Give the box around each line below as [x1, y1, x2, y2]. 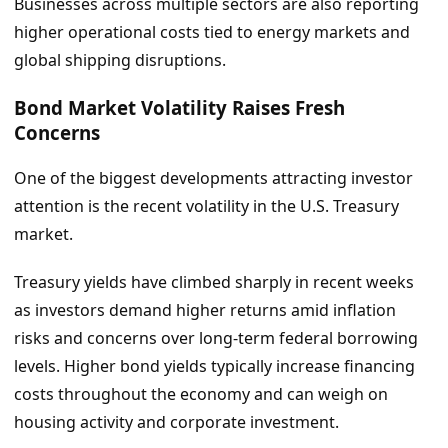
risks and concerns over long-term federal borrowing [14, 327, 418, 350]
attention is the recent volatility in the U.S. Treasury [14, 194, 399, 217]
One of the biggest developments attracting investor [14, 166, 413, 189]
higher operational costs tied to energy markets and [14, 21, 410, 44]
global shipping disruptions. [14, 49, 226, 72]
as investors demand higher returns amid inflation [14, 299, 396, 322]
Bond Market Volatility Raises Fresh [14, 94, 345, 120]
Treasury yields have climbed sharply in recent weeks [14, 271, 414, 294]
